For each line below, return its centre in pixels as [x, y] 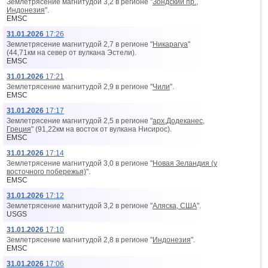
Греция [19, 129]
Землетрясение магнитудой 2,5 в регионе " [80, 121]
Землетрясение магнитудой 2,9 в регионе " [80, 87]
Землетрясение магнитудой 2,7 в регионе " [80, 44]
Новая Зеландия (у [185, 163]
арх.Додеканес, [179, 121]
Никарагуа [170, 44]
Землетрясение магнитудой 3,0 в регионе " [80, 163]
